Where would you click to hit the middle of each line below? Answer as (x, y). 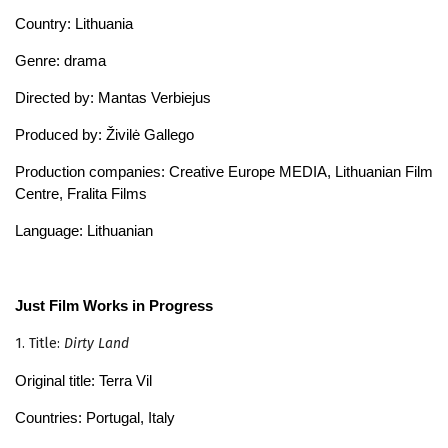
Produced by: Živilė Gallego (104, 134)
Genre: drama (60, 60)
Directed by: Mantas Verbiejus (113, 97)
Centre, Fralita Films (81, 193)
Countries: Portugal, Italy (95, 417)
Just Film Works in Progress (114, 305)
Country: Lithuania (74, 23)
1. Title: (39, 343)
